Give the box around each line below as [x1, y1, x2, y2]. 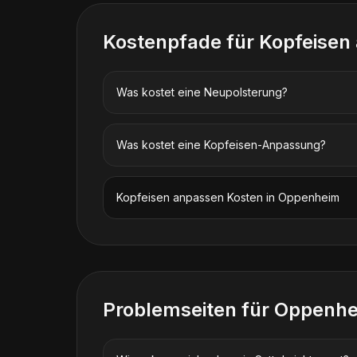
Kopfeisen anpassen [116, 190, 224, 204]
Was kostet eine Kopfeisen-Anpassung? [116, 138, 326, 151]
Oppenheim [278, 190, 339, 204]
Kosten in [224, 190, 278, 204]
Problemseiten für [103, 298, 274, 321]
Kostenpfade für [103, 30, 259, 53]
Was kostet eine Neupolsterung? [116, 85, 288, 99]
